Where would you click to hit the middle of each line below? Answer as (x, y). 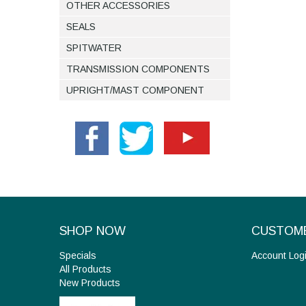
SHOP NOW (93, 231)
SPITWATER (94, 48)
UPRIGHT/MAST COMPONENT (135, 91)
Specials (78, 256)
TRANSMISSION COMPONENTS (138, 69)
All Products (85, 269)
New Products (90, 283)
